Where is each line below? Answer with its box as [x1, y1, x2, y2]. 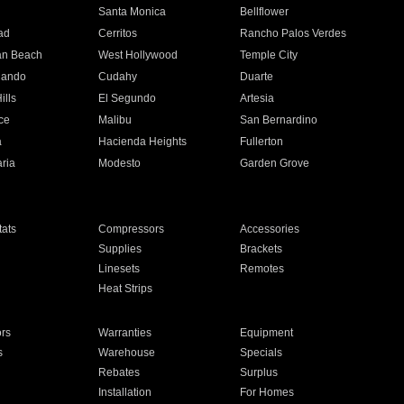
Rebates [97, 366, 140, 379]
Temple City [240, 49, 298, 61]
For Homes [240, 386, 295, 399]
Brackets [240, 243, 283, 255]
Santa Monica [97, 5, 166, 18]
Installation [97, 386, 151, 399]
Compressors [97, 223, 164, 235]
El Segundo [97, 92, 156, 105]
